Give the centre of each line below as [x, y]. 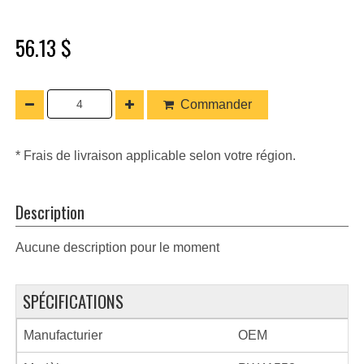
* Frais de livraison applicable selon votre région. [156, 155]
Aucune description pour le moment [117, 247]
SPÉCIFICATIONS [73, 301]
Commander [216, 104]
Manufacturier [63, 335]
